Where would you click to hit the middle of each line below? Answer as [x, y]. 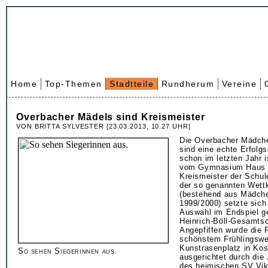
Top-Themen [73, 84]
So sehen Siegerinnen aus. [68, 251]
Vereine [239, 84]
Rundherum [188, 84]
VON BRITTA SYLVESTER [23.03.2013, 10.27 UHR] [103, 126]
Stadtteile [132, 84]
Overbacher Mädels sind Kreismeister [111, 117]
